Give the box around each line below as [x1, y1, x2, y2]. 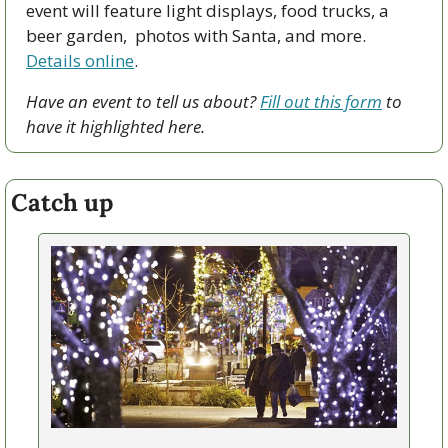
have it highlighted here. [26, 114, 205, 138]
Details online [26, 48, 134, 72]
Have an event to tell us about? [26, 89, 260, 113]
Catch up [11, 186, 113, 218]
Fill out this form [260, 89, 382, 113]
